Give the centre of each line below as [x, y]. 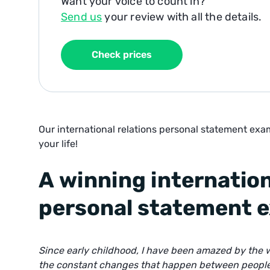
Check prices [122, 55]
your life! [58, 144]
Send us [82, 17]
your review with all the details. [182, 17]
